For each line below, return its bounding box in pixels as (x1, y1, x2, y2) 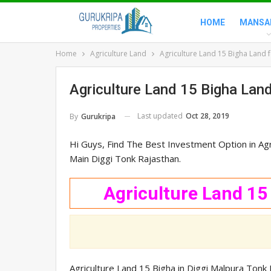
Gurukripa (81, 111, 116, 122)
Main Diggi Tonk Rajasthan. (70, 152, 181, 165)
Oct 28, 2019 (186, 111, 229, 121)
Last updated (137, 111, 184, 121)
